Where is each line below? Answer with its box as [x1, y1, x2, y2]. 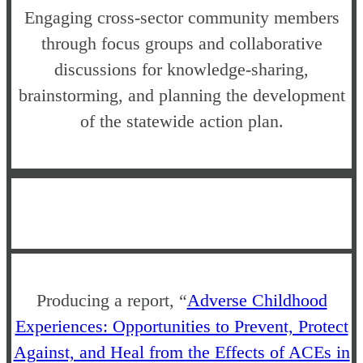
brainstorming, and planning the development [18, 84, 345, 105]
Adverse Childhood [186, 289, 327, 310]
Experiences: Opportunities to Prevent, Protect [15, 315, 348, 336]
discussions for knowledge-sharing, [54, 58, 309, 79]
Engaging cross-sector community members [23, 6, 340, 28]
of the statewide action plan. [79, 110, 284, 131]
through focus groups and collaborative [41, 32, 322, 53]
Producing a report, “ [36, 289, 187, 310]
